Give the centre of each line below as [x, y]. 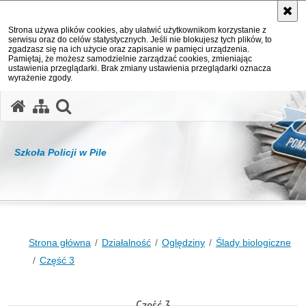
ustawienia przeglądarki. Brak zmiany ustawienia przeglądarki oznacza [140, 68]
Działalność [126, 242]
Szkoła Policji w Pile [60, 152]
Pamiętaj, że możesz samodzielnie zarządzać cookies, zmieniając [130, 59]
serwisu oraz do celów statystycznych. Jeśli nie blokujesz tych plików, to [140, 40]
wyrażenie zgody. [40, 78]
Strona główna [60, 242]
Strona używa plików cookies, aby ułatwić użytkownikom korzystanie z [137, 30]
